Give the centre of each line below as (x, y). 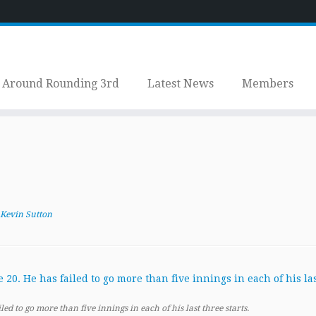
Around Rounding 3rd (60, 84)
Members (267, 84)
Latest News (180, 84)
